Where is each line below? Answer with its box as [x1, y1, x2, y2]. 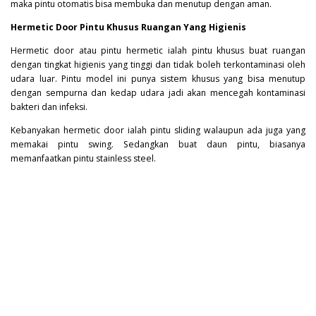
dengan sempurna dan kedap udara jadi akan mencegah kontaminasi [11, 86, 305, 99]
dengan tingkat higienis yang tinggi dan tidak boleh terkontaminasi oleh [11, 58, 305, 71]
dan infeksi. [39, 100, 87, 113]
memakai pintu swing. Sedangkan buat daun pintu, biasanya [11, 138, 305, 151]
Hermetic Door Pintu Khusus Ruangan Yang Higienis [11, 20, 246, 33]
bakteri [11, 100, 39, 113]
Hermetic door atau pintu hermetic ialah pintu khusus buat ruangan [11, 44, 305, 56]
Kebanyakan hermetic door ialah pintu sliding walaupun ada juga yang [11, 124, 305, 137]
